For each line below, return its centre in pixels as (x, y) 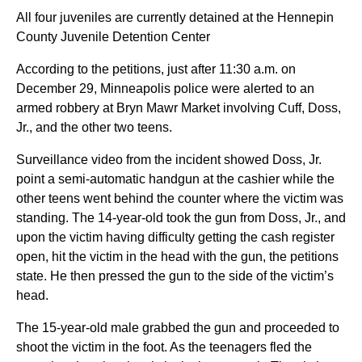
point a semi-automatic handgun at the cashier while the (175, 179)
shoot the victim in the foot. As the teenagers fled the (164, 347)
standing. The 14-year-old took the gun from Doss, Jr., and (181, 218)
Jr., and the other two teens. (94, 127)
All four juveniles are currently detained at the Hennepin (175, 17)
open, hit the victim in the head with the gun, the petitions (177, 257)
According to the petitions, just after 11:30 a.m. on (156, 69)
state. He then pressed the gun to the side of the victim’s (175, 276)
